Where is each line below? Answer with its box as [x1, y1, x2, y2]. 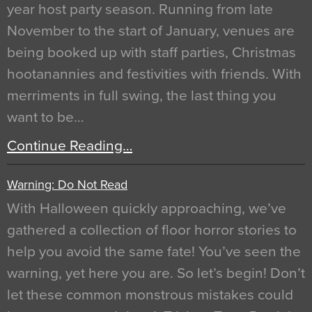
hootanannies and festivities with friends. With [7, 65, 302, 83]
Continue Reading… [7, 136, 132, 155]
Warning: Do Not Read [7, 176, 127, 192]
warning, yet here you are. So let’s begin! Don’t [7, 264, 305, 282]
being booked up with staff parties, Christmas [7, 43, 296, 61]
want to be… [7, 108, 84, 126]
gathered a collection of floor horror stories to [7, 221, 297, 239]
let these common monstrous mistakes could [7, 286, 293, 304]
